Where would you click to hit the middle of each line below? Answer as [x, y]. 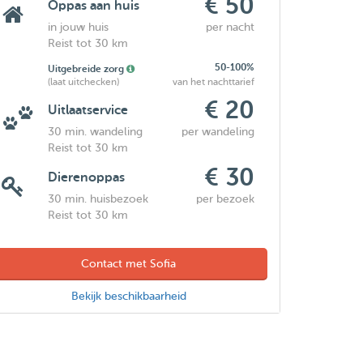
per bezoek [226, 199]
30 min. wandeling [96, 132]
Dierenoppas [87, 177]
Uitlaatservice [88, 110]
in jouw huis [79, 27]
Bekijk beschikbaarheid [128, 296]
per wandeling [218, 132]
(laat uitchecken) [84, 82]
